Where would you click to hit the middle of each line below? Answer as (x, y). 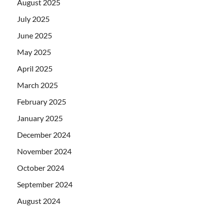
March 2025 (37, 85)
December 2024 (44, 135)
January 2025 (40, 118)
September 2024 (45, 184)
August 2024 (39, 201)
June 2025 (35, 35)
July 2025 (33, 19)
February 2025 (42, 101)
